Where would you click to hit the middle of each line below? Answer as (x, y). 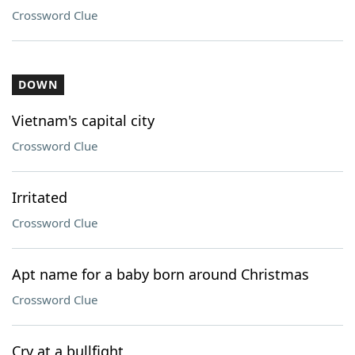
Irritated (40, 197)
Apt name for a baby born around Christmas (160, 274)
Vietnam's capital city (83, 120)
